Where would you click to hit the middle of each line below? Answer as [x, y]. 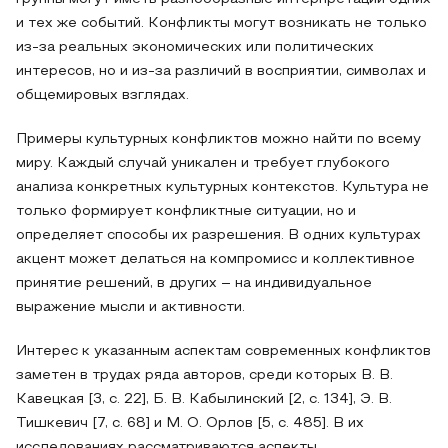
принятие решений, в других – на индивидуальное [194, 283]
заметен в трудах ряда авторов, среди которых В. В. [204, 375]
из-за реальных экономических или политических [195, 47]
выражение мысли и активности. [130, 307]
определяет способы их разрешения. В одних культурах [218, 235]
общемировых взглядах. [102, 95]
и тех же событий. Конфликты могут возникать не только [221, 23]
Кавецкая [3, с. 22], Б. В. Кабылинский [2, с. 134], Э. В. [204, 399]
